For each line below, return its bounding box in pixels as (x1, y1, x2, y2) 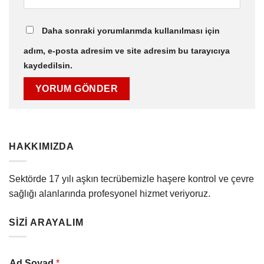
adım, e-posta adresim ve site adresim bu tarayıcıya (24, 45, 230, 55)
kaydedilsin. (24, 60, 72, 70)
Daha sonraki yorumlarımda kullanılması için (42, 25, 220, 35)
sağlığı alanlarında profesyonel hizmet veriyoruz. (9, 188, 210, 199)
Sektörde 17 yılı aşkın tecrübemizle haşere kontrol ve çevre (9, 173, 254, 184)
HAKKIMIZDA (9, 141, 74, 152)
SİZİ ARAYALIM (9, 217, 84, 227)
